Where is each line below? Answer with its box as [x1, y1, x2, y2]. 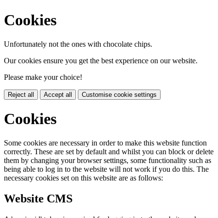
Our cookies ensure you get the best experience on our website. [4, 56, 198, 65]
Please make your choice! [4, 73, 82, 81]
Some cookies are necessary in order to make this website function [4, 138, 207, 147]
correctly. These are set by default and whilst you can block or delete [4, 147, 214, 156]
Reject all [8, 91, 34, 98]
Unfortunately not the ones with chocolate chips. [4, 39, 152, 48]
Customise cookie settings [82, 91, 157, 98]
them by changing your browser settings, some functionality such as [4, 156, 211, 164]
